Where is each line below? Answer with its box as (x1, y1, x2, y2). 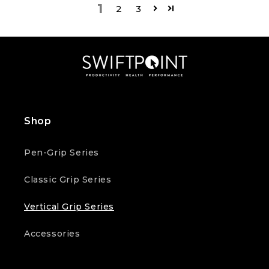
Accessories (24, 228, 80, 240)
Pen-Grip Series (24, 147, 99, 159)
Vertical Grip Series (24, 201, 114, 213)
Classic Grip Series (24, 174, 112, 186)
